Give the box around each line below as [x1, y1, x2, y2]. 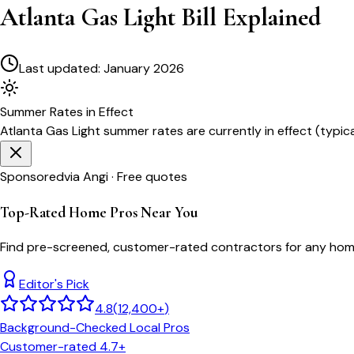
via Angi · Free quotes [64, 168, 187, 185]
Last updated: [19, 59, 104, 77]
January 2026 [104, 59, 184, 77]
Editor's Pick [19, 276, 89, 293]
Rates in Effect [47, 103, 134, 120]
